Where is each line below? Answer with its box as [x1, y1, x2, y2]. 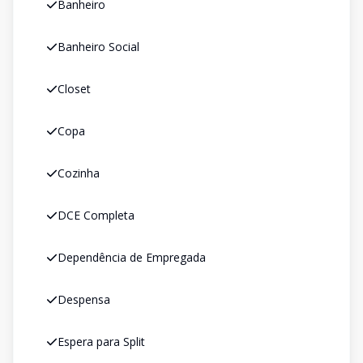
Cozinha [58, 165, 100, 181]
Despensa [58, 292, 110, 307]
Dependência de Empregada [58, 250, 206, 265]
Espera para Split [58, 334, 145, 349]
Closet [58, 81, 91, 96]
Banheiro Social [58, 39, 139, 54]
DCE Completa [58, 207, 135, 223]
